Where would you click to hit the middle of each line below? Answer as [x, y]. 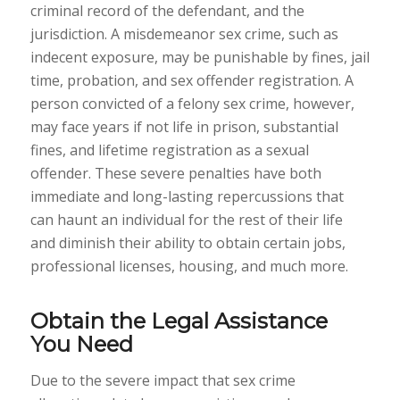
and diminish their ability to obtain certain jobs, [187, 243]
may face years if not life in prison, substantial [184, 127]
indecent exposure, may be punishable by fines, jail [200, 58]
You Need [81, 345]
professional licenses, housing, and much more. [189, 267]
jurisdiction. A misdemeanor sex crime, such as [184, 34]
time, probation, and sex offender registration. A [192, 81]
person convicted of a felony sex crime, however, [192, 104]
